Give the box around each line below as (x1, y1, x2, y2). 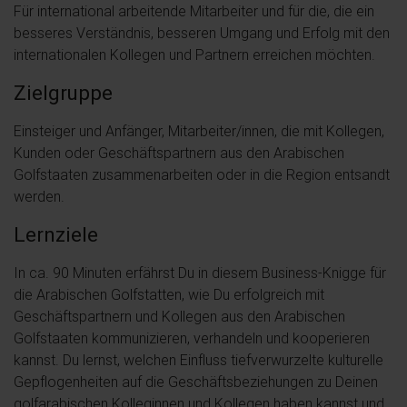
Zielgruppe (14, 79, 113, 105)
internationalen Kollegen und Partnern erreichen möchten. (14, 45, 375, 64)
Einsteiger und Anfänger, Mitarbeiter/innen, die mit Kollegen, (14, 121, 384, 140)
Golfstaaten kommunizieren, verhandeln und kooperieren (14, 328, 370, 347)
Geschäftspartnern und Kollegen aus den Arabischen (14, 306, 345, 325)
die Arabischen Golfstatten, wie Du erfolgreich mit (14, 284, 324, 303)
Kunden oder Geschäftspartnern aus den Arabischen (14, 143, 344, 162)
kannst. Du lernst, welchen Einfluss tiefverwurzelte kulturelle (14, 350, 383, 369)
